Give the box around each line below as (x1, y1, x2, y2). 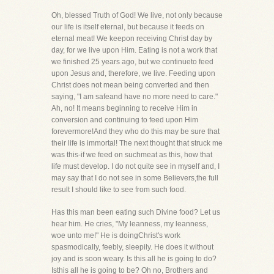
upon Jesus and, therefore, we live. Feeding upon (51, 69, 215, 78)
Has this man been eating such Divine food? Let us (51, 208, 220, 217)
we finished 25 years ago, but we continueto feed (51, 57, 213, 66)
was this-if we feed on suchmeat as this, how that (51, 150, 212, 159)
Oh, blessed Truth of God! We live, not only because (51, 11, 223, 20)
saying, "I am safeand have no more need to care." (51, 92, 218, 101)
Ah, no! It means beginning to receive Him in (51, 104, 198, 113)
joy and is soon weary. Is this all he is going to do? (51, 254, 217, 263)
